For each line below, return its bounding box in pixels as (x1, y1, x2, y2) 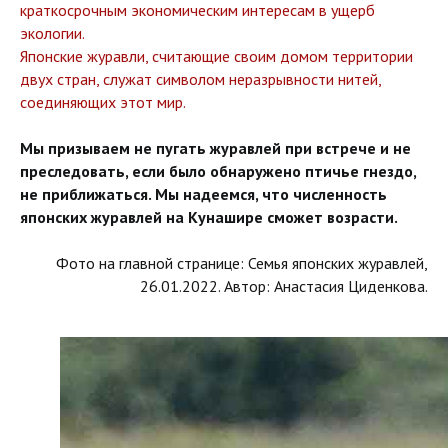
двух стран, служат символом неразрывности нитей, (20, 69, 381, 89)
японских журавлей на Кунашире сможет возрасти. (20, 207, 398, 227)
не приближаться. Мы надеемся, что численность (20, 184, 387, 204)
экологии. (20, 23, 85, 43)
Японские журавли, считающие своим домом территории (20, 46, 413, 66)
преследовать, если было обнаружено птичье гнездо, (20, 161, 416, 181)
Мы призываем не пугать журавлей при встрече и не (20, 138, 411, 158)
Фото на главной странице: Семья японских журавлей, (56, 253, 428, 273)
